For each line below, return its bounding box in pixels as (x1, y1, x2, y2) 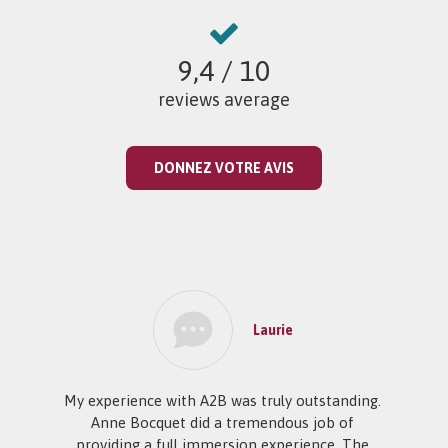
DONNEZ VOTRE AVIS (153, 160, 294, 177)
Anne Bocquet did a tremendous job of (91, 414, 355, 432)
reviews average (157, 89, 290, 111)
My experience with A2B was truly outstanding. (64, 392, 382, 410)
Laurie (252, 322, 293, 339)
